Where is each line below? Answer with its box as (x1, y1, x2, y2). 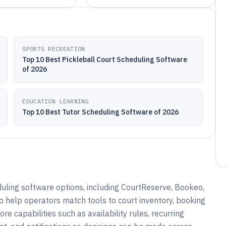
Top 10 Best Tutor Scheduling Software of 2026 (22, 107, 179, 117)
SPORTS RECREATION (22, 45, 85, 52)
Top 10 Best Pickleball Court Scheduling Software (22, 55, 188, 64)
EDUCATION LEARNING (22, 97, 89, 105)
